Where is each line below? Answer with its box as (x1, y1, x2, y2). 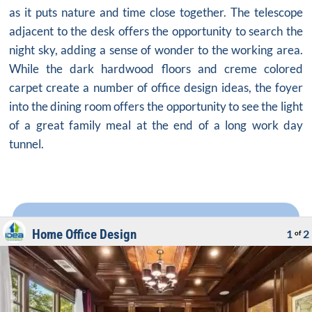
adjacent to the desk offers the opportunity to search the (9, 23, 303, 38)
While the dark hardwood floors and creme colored (9, 61, 303, 76)
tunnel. (9, 136, 44, 151)
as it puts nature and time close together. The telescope (9, 4, 303, 19)
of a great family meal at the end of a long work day (9, 117, 303, 132)
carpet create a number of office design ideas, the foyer (9, 79, 303, 95)
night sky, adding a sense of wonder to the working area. (9, 42, 303, 57)
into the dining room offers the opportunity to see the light (9, 98, 303, 114)
